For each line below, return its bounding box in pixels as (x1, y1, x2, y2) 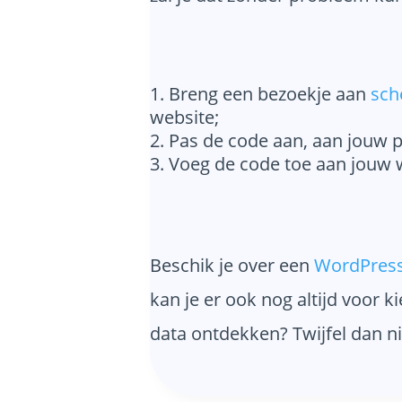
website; (149, 104, 219, 129)
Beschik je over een (149, 252, 314, 277)
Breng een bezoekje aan (168, 81, 371, 106)
